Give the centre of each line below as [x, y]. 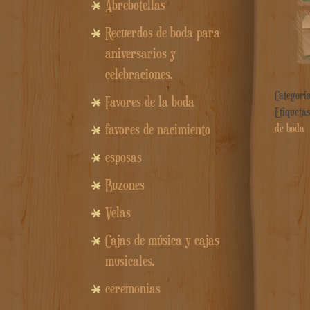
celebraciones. [139, 74]
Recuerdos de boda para [163, 33]
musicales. [130, 261]
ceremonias [133, 289]
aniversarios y [140, 54]
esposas [124, 157]
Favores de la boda [150, 102]
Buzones [125, 185]
